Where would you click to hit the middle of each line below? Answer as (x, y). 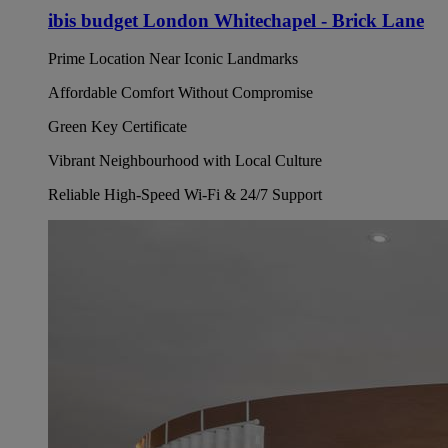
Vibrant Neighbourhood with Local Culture (185, 161)
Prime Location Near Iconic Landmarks (173, 59)
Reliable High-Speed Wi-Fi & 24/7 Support (185, 195)
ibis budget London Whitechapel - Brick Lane (236, 20)
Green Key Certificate (117, 127)
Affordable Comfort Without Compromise (180, 93)
